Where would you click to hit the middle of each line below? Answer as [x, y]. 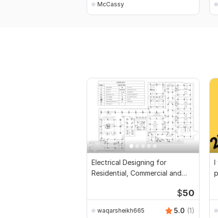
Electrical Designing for [129, 163]
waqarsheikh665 [121, 210]
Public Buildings [117, 184]
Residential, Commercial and [136, 173]
